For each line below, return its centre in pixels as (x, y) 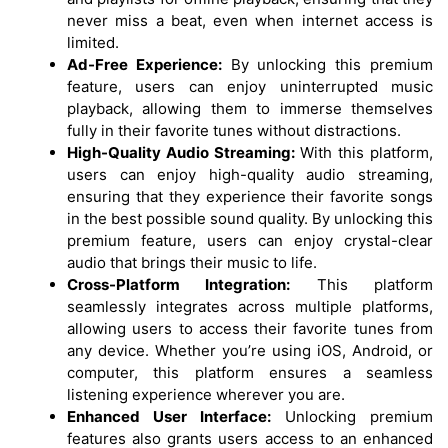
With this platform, (364, 152)
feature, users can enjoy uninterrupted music (250, 86)
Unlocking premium (352, 416)
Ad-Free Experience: (144, 64)
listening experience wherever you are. (206, 394)
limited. (93, 42)
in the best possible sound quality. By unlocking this (250, 218)
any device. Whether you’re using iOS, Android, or (250, 350)
